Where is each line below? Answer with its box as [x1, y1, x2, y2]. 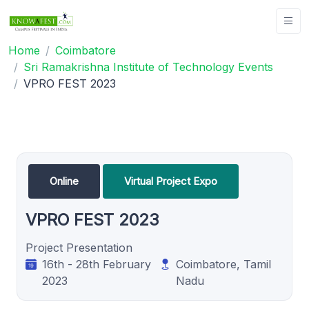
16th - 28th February [42, 257, 151, 271]
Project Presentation [26, 240, 132, 255]
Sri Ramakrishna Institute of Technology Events [23, 59, 273, 74]
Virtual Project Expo [124, 174, 217, 188]
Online [50, 174, 79, 188]
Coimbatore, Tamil [175, 257, 271, 271]
